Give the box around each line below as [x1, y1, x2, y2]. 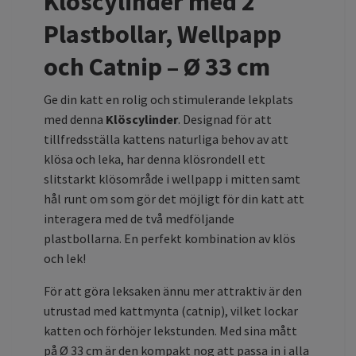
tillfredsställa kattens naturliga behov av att [44, 130, 288, 147]
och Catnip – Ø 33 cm [44, 50, 270, 83]
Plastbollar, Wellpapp [44, 17, 281, 50]
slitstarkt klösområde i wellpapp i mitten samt [44, 170, 300, 187]
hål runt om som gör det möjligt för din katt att [44, 190, 304, 207]
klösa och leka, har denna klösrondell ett [44, 150, 265, 167]
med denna [44, 110, 106, 127]
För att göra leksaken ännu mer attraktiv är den [44, 282, 302, 299]
